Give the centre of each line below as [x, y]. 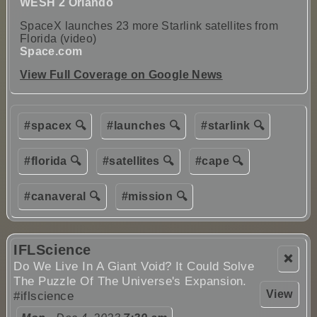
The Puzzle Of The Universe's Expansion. [130, 281]
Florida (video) [58, 38]
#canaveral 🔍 [62, 196]
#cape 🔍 [219, 161]
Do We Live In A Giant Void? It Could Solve [134, 266]
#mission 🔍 [154, 196]
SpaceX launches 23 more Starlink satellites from [149, 25]
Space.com [51, 51]
